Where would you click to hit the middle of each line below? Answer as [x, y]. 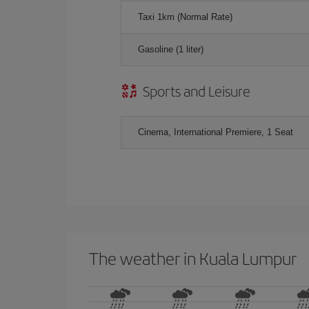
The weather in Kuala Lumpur [193, 258]
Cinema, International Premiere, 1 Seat [216, 132]
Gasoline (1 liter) [171, 49]
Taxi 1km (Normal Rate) [185, 17]
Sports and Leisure [197, 90]
